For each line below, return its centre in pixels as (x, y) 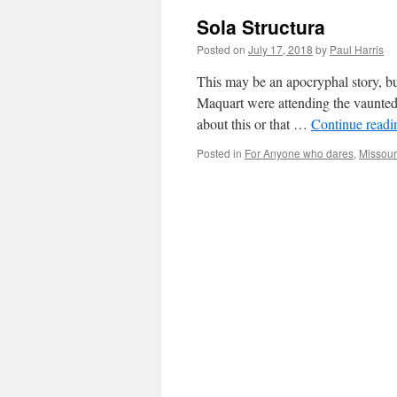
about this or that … (254, 124)
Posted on (221, 49)
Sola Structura (261, 27)
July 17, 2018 (280, 49)
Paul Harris (357, 49)
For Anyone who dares (299, 153)
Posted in (219, 153)
